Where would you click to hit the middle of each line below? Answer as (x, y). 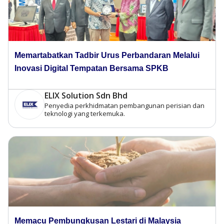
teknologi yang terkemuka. (85, 113)
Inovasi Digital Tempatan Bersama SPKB (91, 68)
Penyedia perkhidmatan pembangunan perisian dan (124, 105)
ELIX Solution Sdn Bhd (86, 95)
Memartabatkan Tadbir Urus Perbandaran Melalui (107, 55)
